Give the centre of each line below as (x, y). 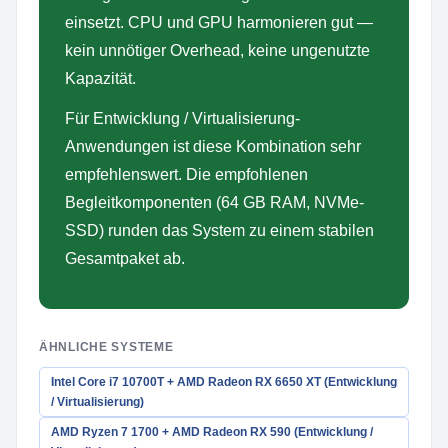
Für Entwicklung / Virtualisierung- (182, 118)
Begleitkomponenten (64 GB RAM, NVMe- (214, 202)
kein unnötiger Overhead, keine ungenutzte (217, 50)
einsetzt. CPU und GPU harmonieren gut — (219, 22)
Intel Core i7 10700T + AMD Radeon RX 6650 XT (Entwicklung (224, 382)
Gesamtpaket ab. (125, 258)
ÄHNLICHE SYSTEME (106, 347)
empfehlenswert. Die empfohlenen (186, 174)
